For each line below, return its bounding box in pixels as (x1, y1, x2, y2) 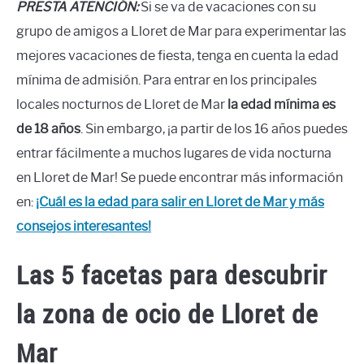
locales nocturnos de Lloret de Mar (16, 96, 227, 112)
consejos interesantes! (16, 218, 151, 234)
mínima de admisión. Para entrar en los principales (16, 71, 317, 88)
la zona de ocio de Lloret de (16, 295, 318, 331)
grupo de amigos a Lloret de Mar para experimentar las (16, 23, 346, 39)
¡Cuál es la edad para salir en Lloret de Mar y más (36, 193, 324, 210)
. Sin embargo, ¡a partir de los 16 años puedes (80, 120, 348, 136)
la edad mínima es (227, 96, 336, 112)
